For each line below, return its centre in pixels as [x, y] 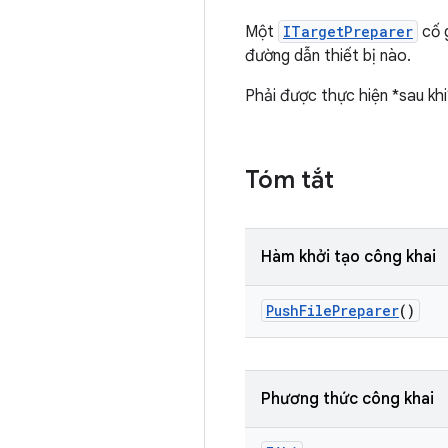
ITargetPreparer [348, 31]
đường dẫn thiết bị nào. [328, 56]
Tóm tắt [289, 180]
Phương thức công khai [347, 399]
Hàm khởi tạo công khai [348, 257]
